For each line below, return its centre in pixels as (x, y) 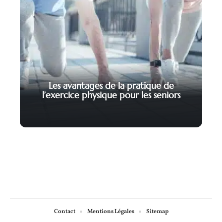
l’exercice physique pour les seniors (111, 95)
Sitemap (157, 211)
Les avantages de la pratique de (111, 85)
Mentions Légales (111, 211)
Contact (64, 211)
